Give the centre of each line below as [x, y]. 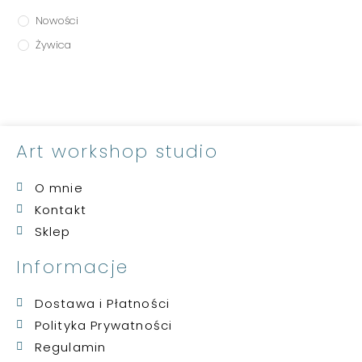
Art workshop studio [117, 151]
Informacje [72, 267]
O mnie [59, 187]
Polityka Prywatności [103, 325]
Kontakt [60, 209]
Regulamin [70, 347]
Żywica [54, 44]
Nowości [57, 20]
